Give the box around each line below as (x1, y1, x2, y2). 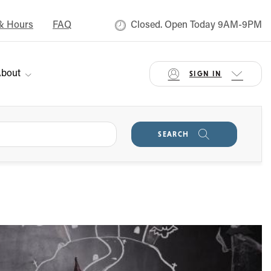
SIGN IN (189, 70, 222, 78)
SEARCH (158, 129, 189, 139)
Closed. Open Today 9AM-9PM (131, 21, 262, 30)
